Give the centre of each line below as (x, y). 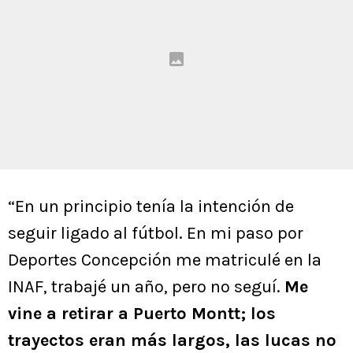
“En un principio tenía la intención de (151, 207)
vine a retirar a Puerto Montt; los (142, 314)
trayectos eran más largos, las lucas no (172, 341)
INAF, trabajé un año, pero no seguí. (146, 287)
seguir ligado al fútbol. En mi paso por (156, 234)
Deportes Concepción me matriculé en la (165, 260)
